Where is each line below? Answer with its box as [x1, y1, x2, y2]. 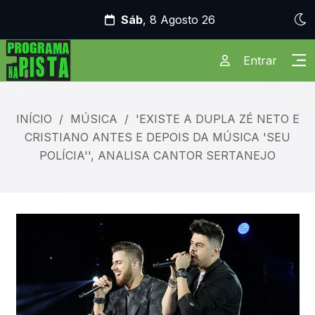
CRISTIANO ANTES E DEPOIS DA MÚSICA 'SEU [25, 130, 290, 144]
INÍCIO [15, 112, 52, 126]
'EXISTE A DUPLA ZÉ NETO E [135, 112, 300, 126]
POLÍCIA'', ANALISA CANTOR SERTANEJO [39, 148, 276, 162]
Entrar [243, 53, 277, 67]
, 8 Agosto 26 [143, 13, 216, 27]
